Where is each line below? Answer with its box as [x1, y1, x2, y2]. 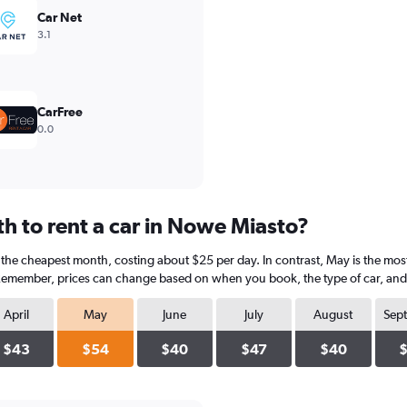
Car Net [37, 10, 82, 25]
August [313, 307, 353, 322]
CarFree [37, 104, 83, 119]
